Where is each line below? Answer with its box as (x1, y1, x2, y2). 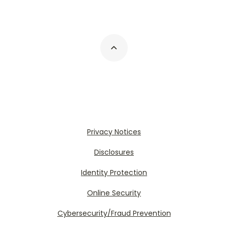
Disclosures (94, 147, 134, 158)
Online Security (87, 188, 141, 198)
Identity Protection (81, 167, 147, 178)
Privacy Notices (87, 127, 141, 137)
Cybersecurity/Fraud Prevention (57, 208, 171, 219)
